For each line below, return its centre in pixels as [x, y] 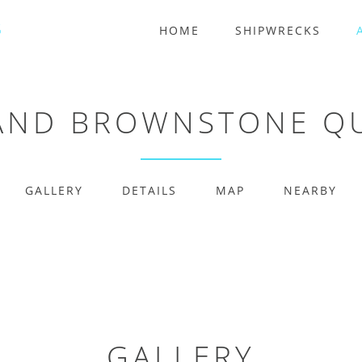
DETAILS [149, 190]
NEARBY [310, 190]
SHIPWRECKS [278, 30]
